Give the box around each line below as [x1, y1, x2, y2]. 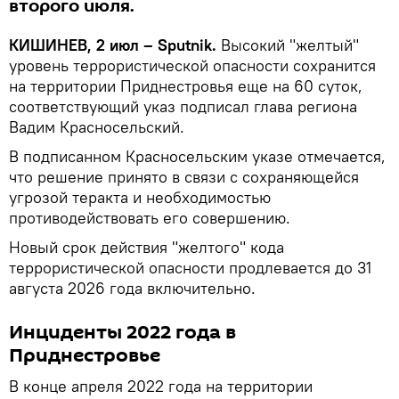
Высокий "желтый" [216, 34, 359, 55]
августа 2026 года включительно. [9, 277, 256, 298]
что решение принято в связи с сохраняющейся [9, 166, 359, 187]
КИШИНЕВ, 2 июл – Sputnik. [9, 34, 216, 55]
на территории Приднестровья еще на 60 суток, [9, 75, 362, 96]
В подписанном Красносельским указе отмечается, [9, 145, 386, 167]
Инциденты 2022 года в [9, 318, 236, 346]
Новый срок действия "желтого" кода [9, 236, 284, 257]
